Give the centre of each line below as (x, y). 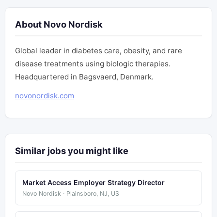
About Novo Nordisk (59, 24)
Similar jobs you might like (72, 150)
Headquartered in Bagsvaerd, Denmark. (84, 77)
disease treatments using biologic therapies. (93, 63)
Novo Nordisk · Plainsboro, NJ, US (70, 194)
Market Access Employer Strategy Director (93, 183)
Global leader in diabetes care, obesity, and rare (99, 50)
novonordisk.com (45, 95)
